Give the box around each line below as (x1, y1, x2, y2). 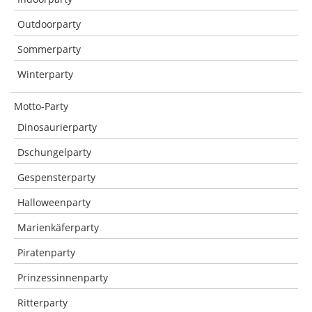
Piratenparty (17, 246, 75, 259)
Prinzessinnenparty (17, 271, 108, 284)
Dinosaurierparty (17, 120, 97, 134)
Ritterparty (17, 296, 68, 309)
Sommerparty (17, 42, 81, 56)
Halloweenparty (17, 196, 91, 209)
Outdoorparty (17, 17, 81, 31)
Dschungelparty (17, 146, 91, 159)
